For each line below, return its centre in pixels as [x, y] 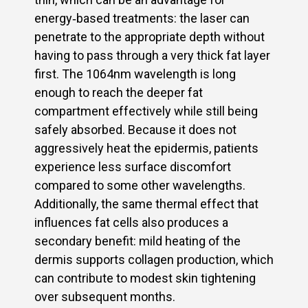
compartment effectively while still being [146, 111]
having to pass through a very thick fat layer [152, 55]
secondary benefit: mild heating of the [137, 241]
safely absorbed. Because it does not [135, 129]
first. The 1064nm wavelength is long [135, 74]
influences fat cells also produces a [131, 222]
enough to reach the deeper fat [119, 92]
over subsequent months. [105, 296]
